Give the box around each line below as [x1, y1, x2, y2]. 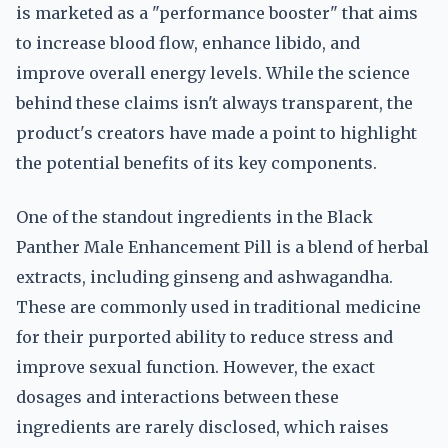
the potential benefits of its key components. [16, 153, 377, 173]
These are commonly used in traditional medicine [16, 297, 421, 317]
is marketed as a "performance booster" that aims [16, 3, 418, 23]
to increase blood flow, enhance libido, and [16, 33, 360, 53]
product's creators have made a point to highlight [16, 123, 417, 143]
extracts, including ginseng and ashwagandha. [16, 267, 393, 287]
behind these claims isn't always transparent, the [16, 93, 413, 113]
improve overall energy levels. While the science [16, 63, 410, 83]
